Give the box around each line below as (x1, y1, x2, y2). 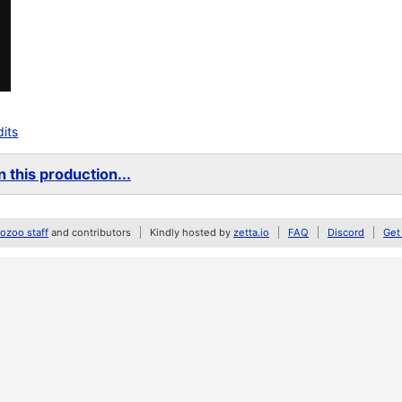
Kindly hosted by (150, 226, 233, 239)
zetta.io (233, 226, 269, 239)
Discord (328, 226, 364, 239)
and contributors (48, 226, 131, 239)
